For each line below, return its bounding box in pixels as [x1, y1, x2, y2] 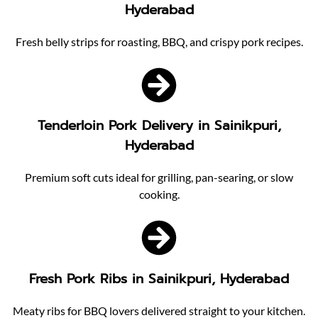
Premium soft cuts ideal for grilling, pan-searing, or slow [25, 170, 293, 185]
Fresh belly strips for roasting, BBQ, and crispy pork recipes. [15, 34, 303, 48]
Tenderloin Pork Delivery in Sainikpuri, [37, 116, 281, 136]
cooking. [138, 187, 180, 202]
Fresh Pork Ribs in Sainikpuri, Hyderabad [29, 268, 289, 289]
